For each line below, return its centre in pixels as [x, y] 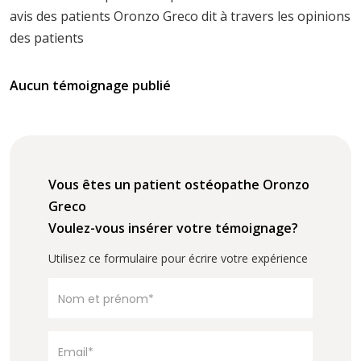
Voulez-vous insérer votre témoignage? [173, 228]
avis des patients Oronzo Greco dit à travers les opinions [180, 17]
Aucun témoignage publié [90, 86]
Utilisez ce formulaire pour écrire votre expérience [178, 259]
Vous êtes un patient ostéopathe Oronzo [179, 185]
